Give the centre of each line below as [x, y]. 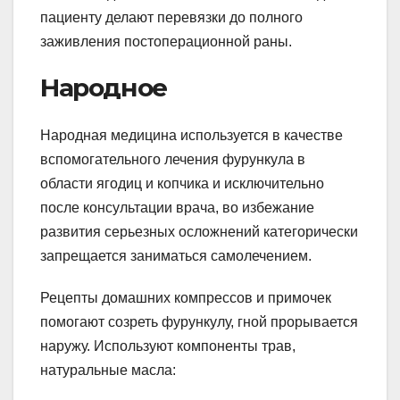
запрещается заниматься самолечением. [176, 256]
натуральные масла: [108, 371]
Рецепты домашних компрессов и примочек [186, 298]
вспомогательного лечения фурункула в [173, 160]
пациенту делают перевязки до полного [171, 17]
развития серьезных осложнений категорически [199, 232]
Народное [104, 87]
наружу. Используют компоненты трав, [168, 346]
